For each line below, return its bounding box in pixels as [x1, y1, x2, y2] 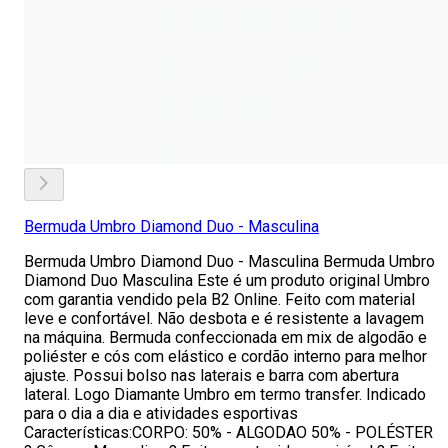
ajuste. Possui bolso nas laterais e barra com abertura [24, 366, 399, 385]
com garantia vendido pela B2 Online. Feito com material [24, 290, 415, 309]
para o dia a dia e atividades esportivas [24, 404, 298, 423]
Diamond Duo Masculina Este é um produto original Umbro [24, 271, 430, 290]
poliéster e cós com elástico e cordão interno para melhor [24, 347, 427, 366]
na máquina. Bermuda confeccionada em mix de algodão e [24, 328, 427, 347]
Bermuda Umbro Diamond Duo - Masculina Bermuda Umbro [24, 252, 435, 271]
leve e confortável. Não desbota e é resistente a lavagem [24, 309, 424, 328]
